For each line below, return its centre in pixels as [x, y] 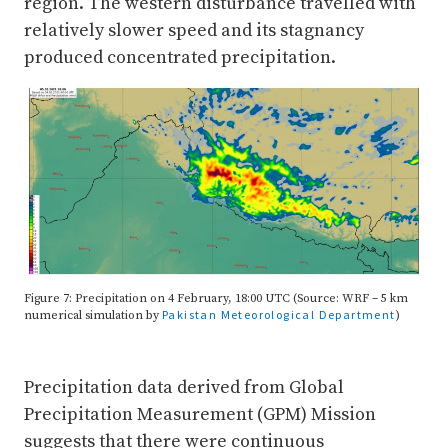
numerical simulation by [93, 316]
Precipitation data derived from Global [184, 388]
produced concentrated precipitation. [180, 57]
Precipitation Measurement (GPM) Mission [200, 415]
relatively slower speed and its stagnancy [194, 30]
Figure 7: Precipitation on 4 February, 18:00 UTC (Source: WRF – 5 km [216, 299]
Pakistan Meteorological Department [279, 315]
